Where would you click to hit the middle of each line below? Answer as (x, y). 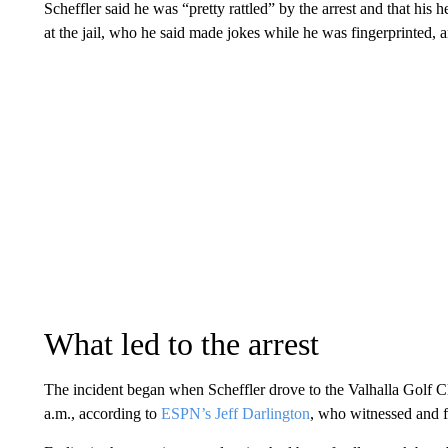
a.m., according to (102, 413)
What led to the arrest (181, 344)
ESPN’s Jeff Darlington (235, 413)
